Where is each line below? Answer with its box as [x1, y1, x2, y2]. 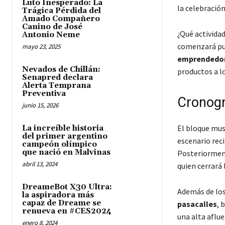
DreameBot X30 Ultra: [22, 182, 112, 192]
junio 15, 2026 [22, 101, 58, 110]
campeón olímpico [22, 140, 97, 150]
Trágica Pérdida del [22, 6, 101, 16]
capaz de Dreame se [22, 198, 101, 208]
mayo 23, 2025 [22, 42, 60, 51]
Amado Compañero [22, 14, 100, 24]
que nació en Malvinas [22, 148, 110, 158]
